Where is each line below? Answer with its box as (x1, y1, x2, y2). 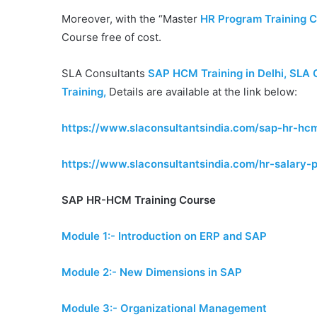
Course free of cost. (62, 30, 161, 44)
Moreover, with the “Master (62, 11, 200, 25)
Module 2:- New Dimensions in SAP (62, 265, 242, 279)
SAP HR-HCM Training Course (62, 192, 216, 207)
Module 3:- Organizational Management (62, 301, 267, 315)
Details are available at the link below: (106, 84, 297, 98)
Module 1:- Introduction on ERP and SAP (62, 229, 267, 243)
